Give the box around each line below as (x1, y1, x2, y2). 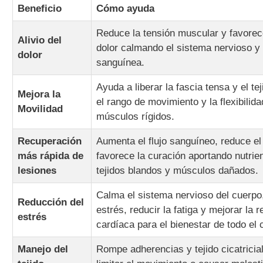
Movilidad (18, 103, 63, 114)
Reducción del (18, 197, 84, 208)
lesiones (18, 165, 56, 176)
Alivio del (18, 35, 62, 46)
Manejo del (18, 244, 68, 255)
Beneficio (18, 3, 62, 14)
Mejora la (18, 89, 60, 100)
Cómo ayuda (96, 3, 154, 14)
